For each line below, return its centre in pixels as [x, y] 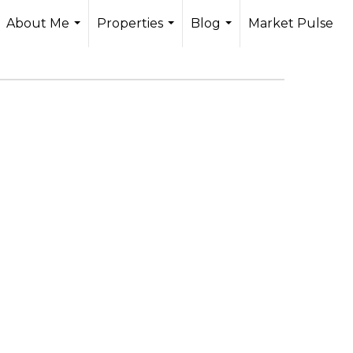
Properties [130, 23]
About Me [38, 23]
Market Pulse [291, 23]
